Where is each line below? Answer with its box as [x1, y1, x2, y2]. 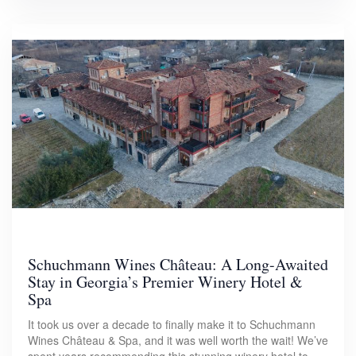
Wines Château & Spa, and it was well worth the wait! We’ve [28, 332, 328, 349]
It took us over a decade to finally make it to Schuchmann [28, 316, 315, 333]
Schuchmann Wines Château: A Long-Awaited [28, 253, 328, 276]
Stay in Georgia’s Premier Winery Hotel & [28, 271, 303, 293]
